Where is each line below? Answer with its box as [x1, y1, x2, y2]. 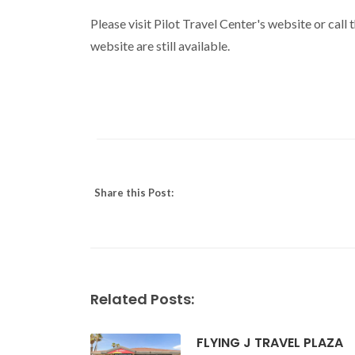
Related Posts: [90, 288, 194, 309]
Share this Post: [94, 185, 174, 199]
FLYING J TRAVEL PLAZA [196, 333, 343, 352]
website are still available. [90, 37, 230, 53]
